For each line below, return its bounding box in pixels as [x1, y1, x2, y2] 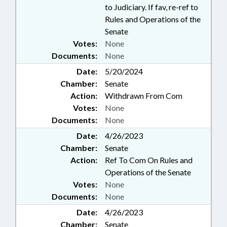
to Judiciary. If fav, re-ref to [105, 2, 198, 12]
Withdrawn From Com [105, 91, 182, 101]
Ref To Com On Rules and [105, 155, 193, 165]
